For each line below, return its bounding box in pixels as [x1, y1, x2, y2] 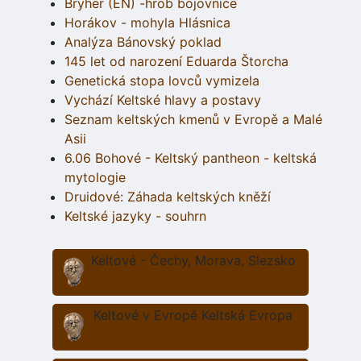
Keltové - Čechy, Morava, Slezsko [90, 251, 296, 268]
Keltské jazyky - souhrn [64, 207, 206, 224]
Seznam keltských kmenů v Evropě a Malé [64, 110, 322, 127]
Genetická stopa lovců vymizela [64, 72, 259, 89]
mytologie [64, 168, 126, 185]
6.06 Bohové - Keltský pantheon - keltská [64, 149, 317, 166]
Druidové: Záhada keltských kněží [64, 188, 271, 205]
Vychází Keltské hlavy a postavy [64, 91, 261, 108]
